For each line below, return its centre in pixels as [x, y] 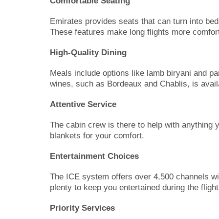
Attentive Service [83, 104]
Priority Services [82, 208]
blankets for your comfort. [97, 135]
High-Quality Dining [88, 52]
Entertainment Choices [94, 156]
